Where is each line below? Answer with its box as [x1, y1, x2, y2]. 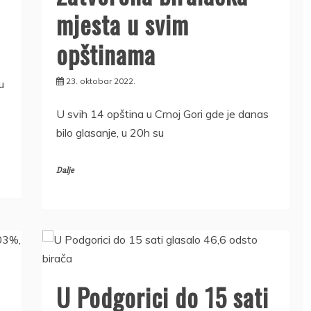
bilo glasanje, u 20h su [56, 125, 164, 140]
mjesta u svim [56, 5, 189, 42]
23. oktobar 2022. [65, 75, 135, 86]
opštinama [56, 35, 155, 72]
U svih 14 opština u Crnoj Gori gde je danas [56, 106, 269, 121]
